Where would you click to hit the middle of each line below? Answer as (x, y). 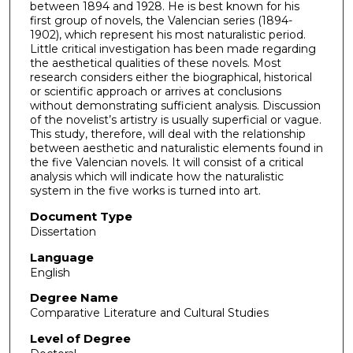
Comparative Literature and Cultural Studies (149, 313)
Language (61, 257)
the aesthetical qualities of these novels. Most (155, 63)
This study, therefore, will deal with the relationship (167, 134)
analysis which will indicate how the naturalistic (156, 177)
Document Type (81, 216)
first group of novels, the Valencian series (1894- (161, 21)
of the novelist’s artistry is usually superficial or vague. (175, 120)
